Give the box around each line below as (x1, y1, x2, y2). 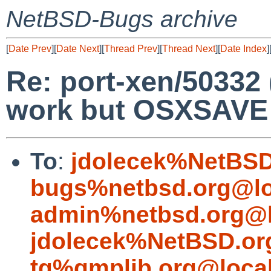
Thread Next (162, 44, 215, 54)
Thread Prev (104, 44, 157, 54)
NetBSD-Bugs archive (6, 6, 238, 32)
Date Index (220, 44, 267, 54)
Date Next (56, 44, 99, 54)
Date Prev (8, 44, 51, 54)
